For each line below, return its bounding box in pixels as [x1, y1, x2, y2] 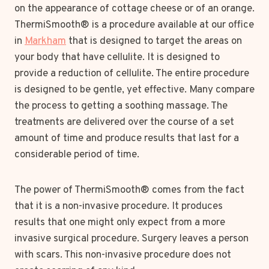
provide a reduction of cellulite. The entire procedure [14, 67, 249, 80]
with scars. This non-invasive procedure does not [14, 248, 231, 262]
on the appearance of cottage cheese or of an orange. [14, 2, 255, 16]
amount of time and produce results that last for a [14, 131, 239, 145]
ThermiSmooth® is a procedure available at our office [14, 18, 254, 32]
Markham [25, 34, 66, 48]
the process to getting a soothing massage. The [14, 99, 228, 113]
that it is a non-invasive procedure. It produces [14, 199, 223, 213]
